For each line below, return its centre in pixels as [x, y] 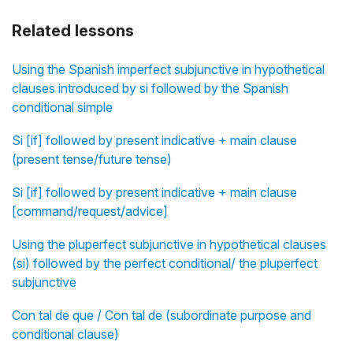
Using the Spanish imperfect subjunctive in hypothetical [168, 69]
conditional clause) [65, 334]
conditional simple [62, 107]
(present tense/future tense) [92, 159]
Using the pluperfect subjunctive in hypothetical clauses [169, 244]
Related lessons [73, 30]
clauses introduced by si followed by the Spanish [150, 88]
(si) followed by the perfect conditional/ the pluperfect [165, 263]
